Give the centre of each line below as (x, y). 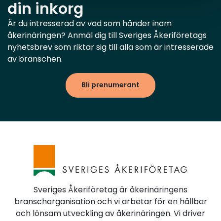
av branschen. (35, 59)
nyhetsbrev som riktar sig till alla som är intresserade (110, 47)
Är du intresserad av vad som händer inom (90, 23)
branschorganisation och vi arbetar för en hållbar (110, 201)
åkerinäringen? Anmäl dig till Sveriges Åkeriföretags (107, 35)
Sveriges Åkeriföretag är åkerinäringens (110, 189)
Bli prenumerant (110, 85)
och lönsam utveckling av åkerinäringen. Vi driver (110, 213)
